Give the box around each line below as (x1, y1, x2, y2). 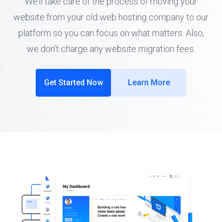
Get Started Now (44, 78, 103, 88)
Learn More (127, 78, 170, 88)
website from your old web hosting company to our (13, 12, 209, 23)
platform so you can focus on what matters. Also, (18, 28, 204, 39)
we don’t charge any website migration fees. (27, 44, 195, 55)
